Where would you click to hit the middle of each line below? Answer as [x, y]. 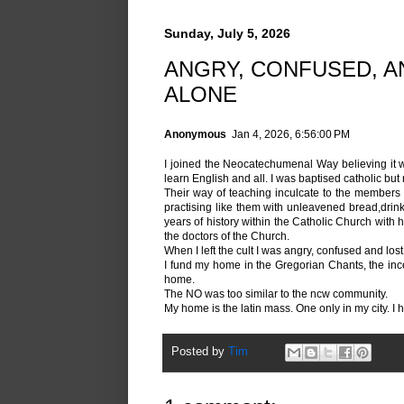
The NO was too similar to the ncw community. [276, 294]
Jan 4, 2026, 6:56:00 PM [291, 135]
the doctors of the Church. [227, 236]
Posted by [200, 352]
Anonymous [195, 135]
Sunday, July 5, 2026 [227, 33]
